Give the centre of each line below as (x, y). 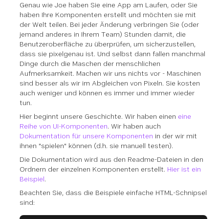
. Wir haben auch (134, 126)
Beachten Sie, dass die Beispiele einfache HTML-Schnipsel (113, 193)
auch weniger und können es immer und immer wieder (107, 93)
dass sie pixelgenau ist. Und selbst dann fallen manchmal (112, 54)
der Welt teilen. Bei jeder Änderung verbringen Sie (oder (109, 24)
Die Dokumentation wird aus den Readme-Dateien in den (111, 159)
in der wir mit (175, 136)
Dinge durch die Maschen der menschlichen (90, 64)
